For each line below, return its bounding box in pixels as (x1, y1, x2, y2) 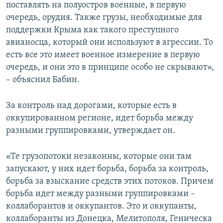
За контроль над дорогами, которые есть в (6, 101, 177, 111)
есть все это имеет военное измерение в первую (6, 50, 200, 60)
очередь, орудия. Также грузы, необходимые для (6, 13, 202, 23)
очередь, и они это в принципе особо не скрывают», (6, 63, 214, 73)
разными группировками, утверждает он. (6, 126, 175, 136)
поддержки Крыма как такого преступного (6, 25, 179, 35)
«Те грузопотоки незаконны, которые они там (6, 152, 192, 162)
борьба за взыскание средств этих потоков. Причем (6, 177, 214, 187)
